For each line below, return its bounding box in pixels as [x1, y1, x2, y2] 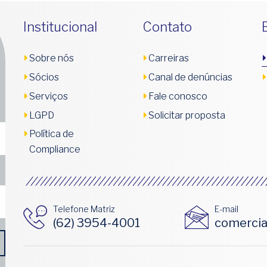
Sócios [29, 71, 59, 83]
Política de [29, 128, 74, 139]
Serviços [29, 90, 68, 102]
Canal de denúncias [148, 71, 232, 83]
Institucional [23, 18, 97, 35]
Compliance [29, 143, 80, 155]
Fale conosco [148, 90, 207, 102]
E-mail [214, 203, 238, 214]
